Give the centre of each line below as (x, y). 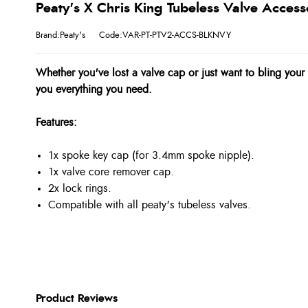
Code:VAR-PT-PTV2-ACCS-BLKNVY (165, 35)
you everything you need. (94, 89)
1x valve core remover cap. (111, 172)
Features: (56, 122)
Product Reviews (77, 298)
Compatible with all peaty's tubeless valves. (150, 205)
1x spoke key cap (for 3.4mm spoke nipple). (151, 155)
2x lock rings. (80, 188)
